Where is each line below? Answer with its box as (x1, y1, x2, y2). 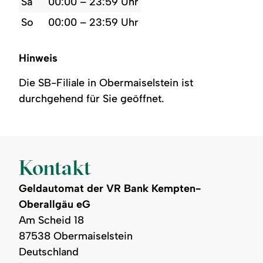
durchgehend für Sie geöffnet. (19, 92, 164, 105)
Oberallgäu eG (19, 197, 91, 211)
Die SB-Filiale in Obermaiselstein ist (19, 76, 194, 89)
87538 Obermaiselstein (19, 229, 133, 242)
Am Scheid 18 (19, 213, 85, 227)
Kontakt (19, 154, 92, 180)
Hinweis (19, 51, 58, 65)
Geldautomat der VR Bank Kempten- (19, 181, 201, 195)
